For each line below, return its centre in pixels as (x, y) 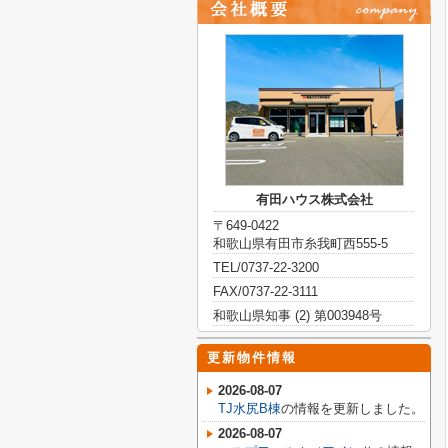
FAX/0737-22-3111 (265, 291)
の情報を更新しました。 (352, 408)
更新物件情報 (252, 357)
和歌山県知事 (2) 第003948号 (297, 315)
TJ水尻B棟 (249, 408)
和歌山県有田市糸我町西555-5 (300, 243)
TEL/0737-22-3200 (266, 267)
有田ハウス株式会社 (314, 199)
